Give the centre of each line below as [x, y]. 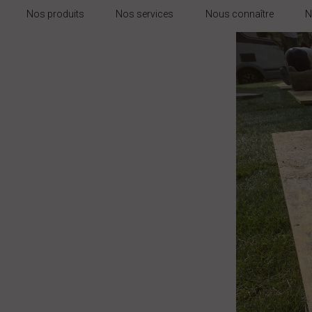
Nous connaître [239, 14]
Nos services [145, 14]
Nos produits [55, 14]
